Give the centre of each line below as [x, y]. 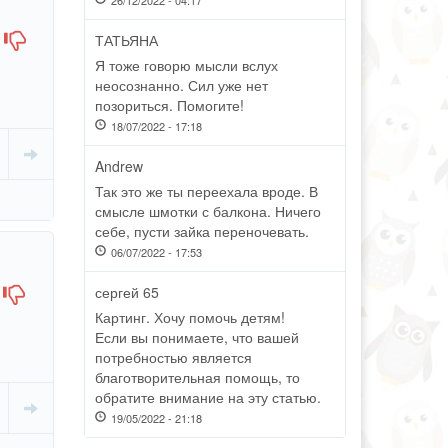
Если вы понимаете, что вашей [196, 337]
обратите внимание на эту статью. [207, 397]
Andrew [118, 166]
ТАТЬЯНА [126, 40]
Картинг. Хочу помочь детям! [189, 317]
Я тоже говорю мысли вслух [186, 65]
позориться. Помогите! [169, 105]
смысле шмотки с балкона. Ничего [207, 211]
